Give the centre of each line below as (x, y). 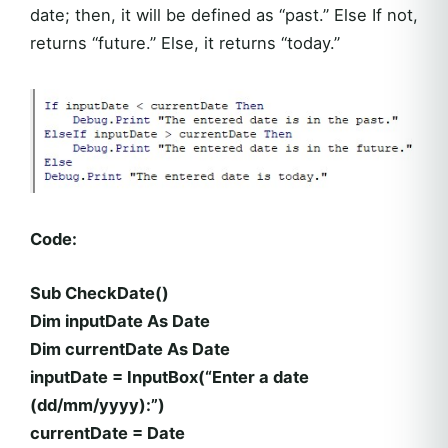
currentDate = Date (107, 433)
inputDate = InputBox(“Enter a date (169, 377)
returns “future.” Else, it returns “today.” (185, 42)
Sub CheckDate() (99, 293)
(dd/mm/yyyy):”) (97, 405)
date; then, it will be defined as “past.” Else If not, (224, 14)
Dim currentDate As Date (130, 349)
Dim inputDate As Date (120, 321)
